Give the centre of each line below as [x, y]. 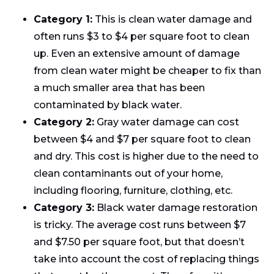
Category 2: [64, 122]
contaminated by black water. [108, 105]
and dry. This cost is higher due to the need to [146, 156]
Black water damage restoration [176, 207]
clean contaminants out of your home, [128, 173]
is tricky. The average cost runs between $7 [140, 224]
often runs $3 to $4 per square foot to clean [142, 36]
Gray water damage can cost [167, 122]
